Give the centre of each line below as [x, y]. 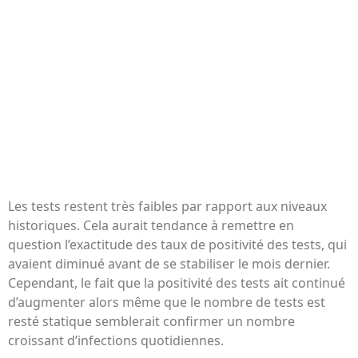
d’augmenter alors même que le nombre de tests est [167, 302]
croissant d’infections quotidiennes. [116, 341]
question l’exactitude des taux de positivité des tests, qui [177, 245]
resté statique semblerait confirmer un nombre [151, 322]
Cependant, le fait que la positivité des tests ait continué [177, 283]
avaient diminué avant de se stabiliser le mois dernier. [169, 264]
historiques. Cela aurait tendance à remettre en [151, 226]
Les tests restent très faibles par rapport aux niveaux [167, 207]
